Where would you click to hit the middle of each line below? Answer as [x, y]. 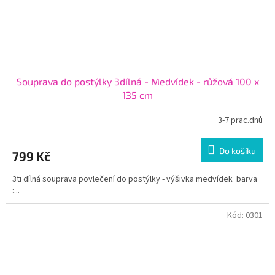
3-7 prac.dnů [240, 120]
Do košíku [238, 151]
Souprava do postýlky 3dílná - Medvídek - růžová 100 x [137, 82]
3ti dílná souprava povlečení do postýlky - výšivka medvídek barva [135, 180]
